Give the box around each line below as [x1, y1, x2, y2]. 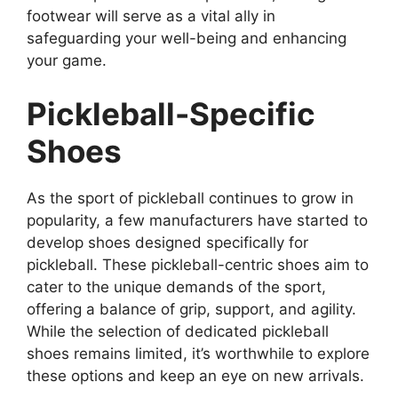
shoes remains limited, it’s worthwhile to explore [27, 344, 370, 362]
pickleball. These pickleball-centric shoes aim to [27, 255, 369, 274]
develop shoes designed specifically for [27, 233, 308, 251]
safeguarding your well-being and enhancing [27, 29, 346, 48]
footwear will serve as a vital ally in [27, 7, 275, 26]
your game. [27, 52, 107, 70]
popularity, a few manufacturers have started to [27, 211, 368, 229]
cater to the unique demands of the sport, [27, 277, 326, 296]
